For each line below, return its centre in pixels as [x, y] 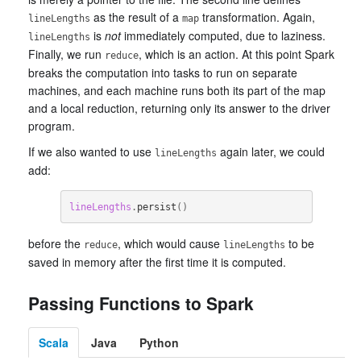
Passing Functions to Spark [141, 303]
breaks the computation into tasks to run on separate [163, 73]
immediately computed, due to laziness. [223, 35]
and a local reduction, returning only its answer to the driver [179, 108]
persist [156, 207]
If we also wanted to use [91, 151]
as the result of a [136, 17]
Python [159, 342]
